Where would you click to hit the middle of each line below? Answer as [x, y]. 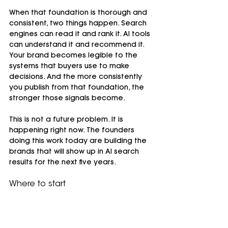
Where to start [37, 184]
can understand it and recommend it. [78, 46]
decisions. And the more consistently [77, 78]
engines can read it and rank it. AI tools [81, 35]
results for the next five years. [63, 163]
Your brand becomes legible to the [74, 56]
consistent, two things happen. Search [79, 24]
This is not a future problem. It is [67, 120]
